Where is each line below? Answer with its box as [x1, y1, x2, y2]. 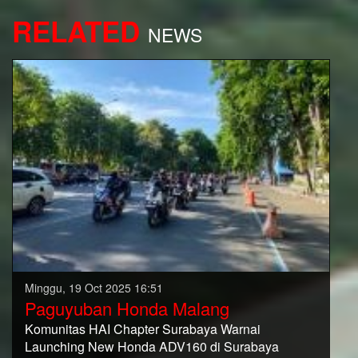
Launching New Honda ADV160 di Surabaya [25, 337, 279, 356]
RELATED [12, 11, 140, 51]
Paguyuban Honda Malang [25, 296, 229, 321]
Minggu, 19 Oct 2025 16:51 [25, 280, 163, 296]
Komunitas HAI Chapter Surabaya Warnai [25, 320, 261, 339]
